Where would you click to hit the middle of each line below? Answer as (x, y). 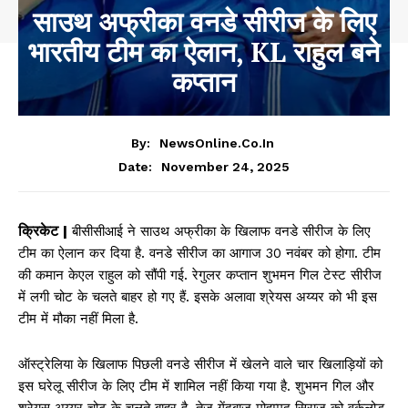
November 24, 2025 (225, 166)
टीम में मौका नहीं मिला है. (78, 318)
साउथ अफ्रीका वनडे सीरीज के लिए (204, 22)
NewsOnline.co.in (217, 143)
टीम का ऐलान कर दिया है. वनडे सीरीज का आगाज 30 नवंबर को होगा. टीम (199, 253)
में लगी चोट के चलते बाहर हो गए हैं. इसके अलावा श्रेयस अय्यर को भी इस (198, 296)
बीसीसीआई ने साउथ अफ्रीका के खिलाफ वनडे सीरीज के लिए (219, 231)
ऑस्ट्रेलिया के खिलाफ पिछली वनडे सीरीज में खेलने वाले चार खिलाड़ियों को (200, 364)
